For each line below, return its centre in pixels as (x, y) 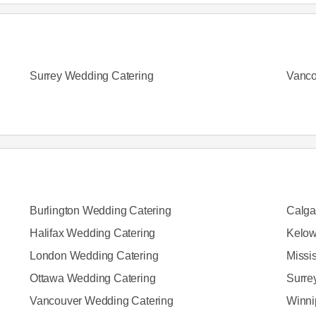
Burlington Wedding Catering (100, 211)
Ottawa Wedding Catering (92, 278)
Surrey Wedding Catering (91, 76)
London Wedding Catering (94, 256)
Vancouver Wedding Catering (101, 301)
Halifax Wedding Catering (92, 233)
